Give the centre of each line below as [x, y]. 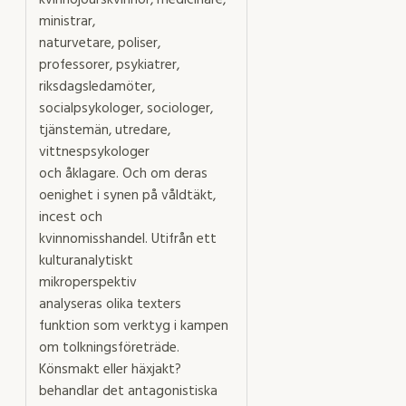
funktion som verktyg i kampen [134, 326]
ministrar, [67, 21]
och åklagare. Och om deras [123, 174]
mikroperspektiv [88, 282]
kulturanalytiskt [86, 261]
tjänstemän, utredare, [105, 130]
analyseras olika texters [110, 304]
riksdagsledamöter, [97, 87]
